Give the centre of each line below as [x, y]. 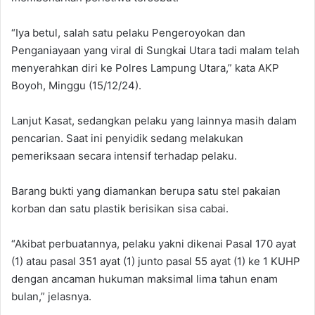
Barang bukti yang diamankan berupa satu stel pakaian [146, 191]
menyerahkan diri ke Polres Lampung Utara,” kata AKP [145, 67]
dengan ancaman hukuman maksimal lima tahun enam [144, 278]
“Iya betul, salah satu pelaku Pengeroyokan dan [128, 32]
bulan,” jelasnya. [51, 296]
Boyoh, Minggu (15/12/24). [76, 85]
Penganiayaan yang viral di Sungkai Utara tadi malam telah [155, 50]
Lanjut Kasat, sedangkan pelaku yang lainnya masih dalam [154, 120]
